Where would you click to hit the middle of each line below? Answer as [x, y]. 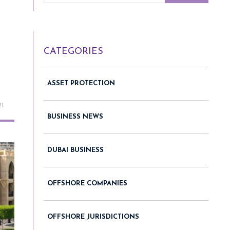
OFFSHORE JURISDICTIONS [93, 217]
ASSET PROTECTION [81, 83]
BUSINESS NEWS [75, 117]
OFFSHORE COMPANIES [87, 183]
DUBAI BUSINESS [75, 150]
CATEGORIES [73, 51]
